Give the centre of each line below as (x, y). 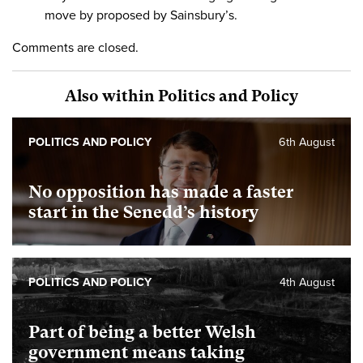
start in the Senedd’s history (143, 212)
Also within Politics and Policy (181, 96)
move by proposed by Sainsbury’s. (141, 15)
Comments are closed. (75, 47)
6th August (307, 142)
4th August (307, 282)
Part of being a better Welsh (142, 332)
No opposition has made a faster (161, 192)
